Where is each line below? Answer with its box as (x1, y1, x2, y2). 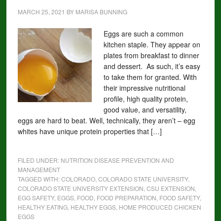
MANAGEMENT (17, 165, 60, 174)
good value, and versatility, (103, 105, 186, 114)
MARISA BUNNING (75, 7, 127, 16)
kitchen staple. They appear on (103, 39, 200, 49)
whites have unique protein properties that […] (17, 126, 162, 136)
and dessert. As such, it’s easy (103, 61, 200, 71)
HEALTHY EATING (17, 203, 68, 211)
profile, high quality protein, (103, 94, 188, 104)
